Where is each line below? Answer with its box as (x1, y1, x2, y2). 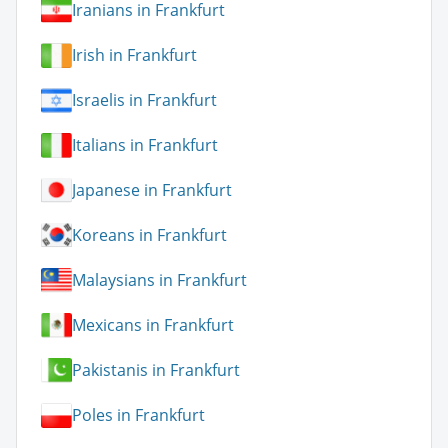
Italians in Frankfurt (72, 134, 218, 157)
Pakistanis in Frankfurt (72, 359, 240, 382)
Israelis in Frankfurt (72, 89, 217, 112)
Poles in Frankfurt (72, 404, 205, 427)
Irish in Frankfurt (72, 44, 197, 67)
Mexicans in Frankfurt (72, 314, 234, 337)
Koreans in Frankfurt (72, 224, 227, 247)
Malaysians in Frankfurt (72, 269, 247, 292)
